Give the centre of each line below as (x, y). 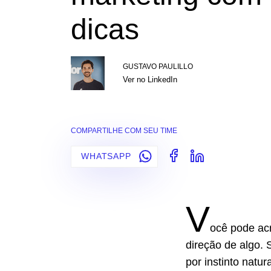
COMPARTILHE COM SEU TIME (124, 131)
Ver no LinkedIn (150, 80)
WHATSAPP (108, 156)
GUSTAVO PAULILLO (158, 67)
